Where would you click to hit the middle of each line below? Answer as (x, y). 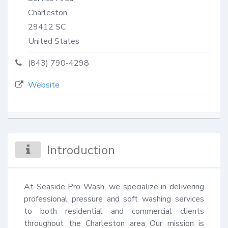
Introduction (81, 150)
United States (54, 41)
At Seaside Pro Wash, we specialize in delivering (114, 187)
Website (44, 85)
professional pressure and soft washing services (114, 199)
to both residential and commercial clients (114, 211)
